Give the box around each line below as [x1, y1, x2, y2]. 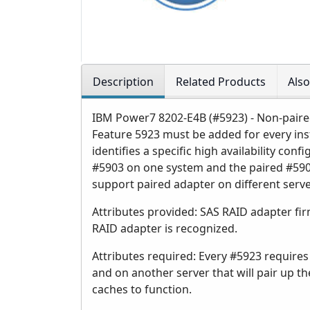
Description [93, 74, 154, 90]
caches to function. [92, 282, 192, 298]
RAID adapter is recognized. [92, 221, 237, 237]
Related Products [176, 74, 266, 90]
